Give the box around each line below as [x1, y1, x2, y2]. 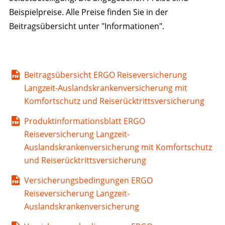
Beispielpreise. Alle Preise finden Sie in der [9, 6, 168, 18]
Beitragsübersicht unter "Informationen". [9, 20, 164, 32]
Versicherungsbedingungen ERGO [24, 174, 153, 186]
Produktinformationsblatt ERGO [24, 115, 145, 127]
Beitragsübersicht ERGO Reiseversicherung [24, 69, 187, 80]
